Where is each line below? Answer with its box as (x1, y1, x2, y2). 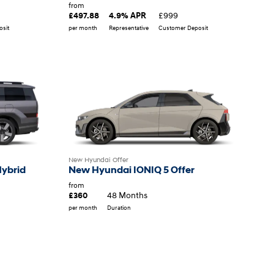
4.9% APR (108, 10, 146, 20)
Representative (108, 23, 149, 32)
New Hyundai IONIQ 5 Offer (68, 164, 194, 176)
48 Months (106, 190, 147, 201)
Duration (106, 203, 131, 212)
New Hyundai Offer (68, 155, 128, 165)
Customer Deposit (158, 23, 208, 32)
